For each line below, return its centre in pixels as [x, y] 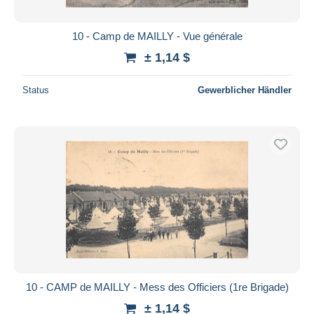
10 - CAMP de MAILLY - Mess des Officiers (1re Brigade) [157, 287]
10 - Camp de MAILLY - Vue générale [157, 36]
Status [36, 90]
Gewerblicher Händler [245, 90]
